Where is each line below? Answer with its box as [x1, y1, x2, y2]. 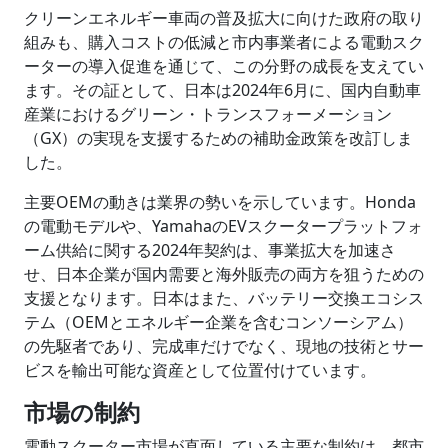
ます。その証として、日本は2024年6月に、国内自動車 [24, 79, 421, 101]
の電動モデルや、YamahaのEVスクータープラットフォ [24, 215, 423, 237]
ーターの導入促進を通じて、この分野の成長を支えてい [24, 55, 424, 77]
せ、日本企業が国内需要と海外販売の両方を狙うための [24, 263, 424, 285]
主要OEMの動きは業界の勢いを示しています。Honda [24, 191, 416, 213]
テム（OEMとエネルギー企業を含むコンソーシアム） [24, 311, 413, 333]
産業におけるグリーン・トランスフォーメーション [24, 103, 392, 125]
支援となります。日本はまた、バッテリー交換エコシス [24, 287, 424, 309]
